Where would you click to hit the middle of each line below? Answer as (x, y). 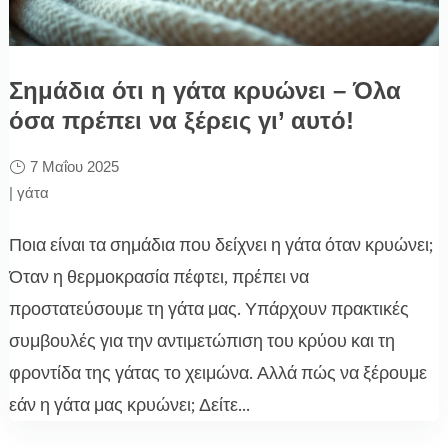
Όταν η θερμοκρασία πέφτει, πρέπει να (158, 276)
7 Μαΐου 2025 (74, 166)
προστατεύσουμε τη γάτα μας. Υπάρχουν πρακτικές (208, 308)
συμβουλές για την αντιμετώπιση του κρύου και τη (201, 340)
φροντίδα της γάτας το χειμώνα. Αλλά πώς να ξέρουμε (217, 372)
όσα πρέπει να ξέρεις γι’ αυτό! (181, 120)
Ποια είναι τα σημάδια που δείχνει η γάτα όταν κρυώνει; (220, 244)
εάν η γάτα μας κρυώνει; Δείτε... (129, 404)
